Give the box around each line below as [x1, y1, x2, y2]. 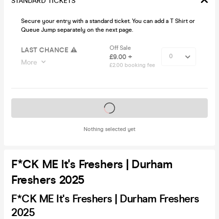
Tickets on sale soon [78, 103, 141, 112]
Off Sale [109, 44, 132, 51]
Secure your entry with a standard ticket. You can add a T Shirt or [21, 17, 195, 24]
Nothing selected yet [84, 126, 135, 132]
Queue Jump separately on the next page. [21, 26, 133, 33]
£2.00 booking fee [109, 62, 155, 68]
